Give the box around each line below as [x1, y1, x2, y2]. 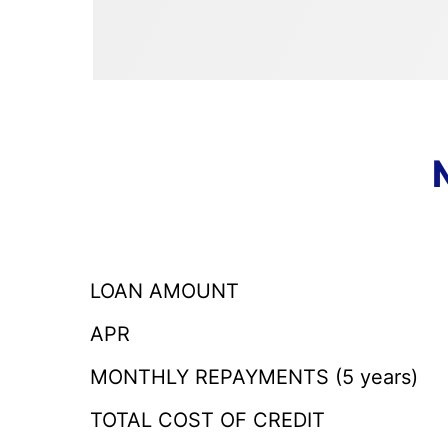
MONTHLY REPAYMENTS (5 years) [90, 365, 418, 390]
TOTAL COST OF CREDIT [90, 408, 325, 433]
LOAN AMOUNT [90, 279, 239, 304]
